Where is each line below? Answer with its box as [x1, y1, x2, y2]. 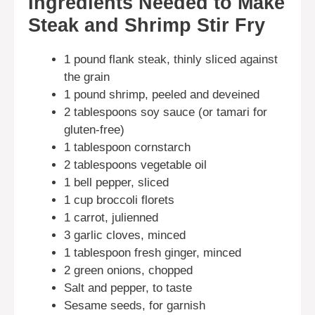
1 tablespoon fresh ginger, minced [64, 245, 241, 259]
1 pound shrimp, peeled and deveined [64, 87, 259, 101]
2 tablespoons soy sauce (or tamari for [64, 105, 267, 119]
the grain [64, 70, 110, 84]
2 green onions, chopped [64, 263, 193, 277]
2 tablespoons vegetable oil [64, 157, 207, 172]
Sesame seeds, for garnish [64, 298, 205, 312]
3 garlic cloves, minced [64, 228, 186, 242]
